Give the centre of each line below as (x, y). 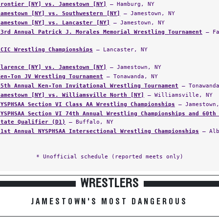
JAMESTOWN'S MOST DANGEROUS (109, 202)
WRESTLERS (109, 183)
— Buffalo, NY (89, 122)
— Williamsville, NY (178, 95)
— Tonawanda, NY (131, 76)
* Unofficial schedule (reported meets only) (109, 156)
